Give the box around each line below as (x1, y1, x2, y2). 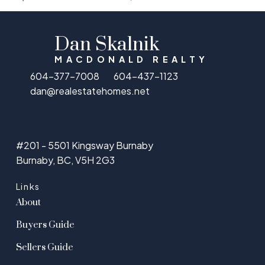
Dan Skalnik (54, 33, 160, 57)
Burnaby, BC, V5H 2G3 (15, 153, 115, 166)
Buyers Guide (15, 219, 75, 231)
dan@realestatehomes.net (30, 85, 150, 98)
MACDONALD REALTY (54, 54, 209, 65)
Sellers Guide (15, 241, 73, 253)
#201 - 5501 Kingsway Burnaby (15, 138, 153, 151)
